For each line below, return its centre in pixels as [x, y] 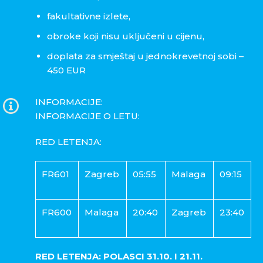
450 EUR [68, 70]
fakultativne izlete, [90, 16]
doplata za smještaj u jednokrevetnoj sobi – [145, 56]
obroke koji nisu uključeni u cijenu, [126, 36]
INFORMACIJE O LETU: [87, 116]
